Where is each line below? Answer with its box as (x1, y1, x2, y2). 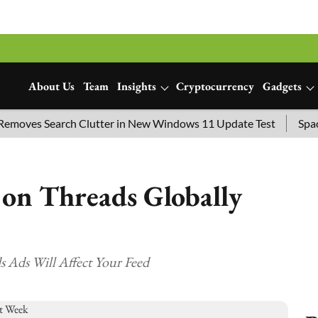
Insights (117, 79, 156, 94)
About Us (28, 79, 75, 94)
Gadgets (263, 79, 302, 94)
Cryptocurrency (176, 79, 254, 94)
